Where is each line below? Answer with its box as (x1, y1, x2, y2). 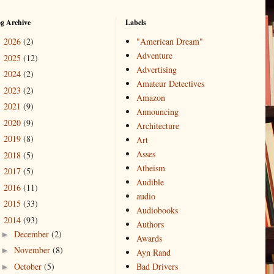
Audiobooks (136, 204, 178, 217)
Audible (136, 176, 164, 188)
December (13, 228, 51, 240)
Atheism (136, 162, 165, 174)
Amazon (136, 92, 165, 104)
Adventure (136, 50, 172, 62)
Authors (136, 218, 164, 231)
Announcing (136, 106, 179, 118)
